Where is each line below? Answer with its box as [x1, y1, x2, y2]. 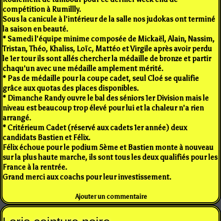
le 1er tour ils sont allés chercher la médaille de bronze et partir [2, 54, 211, 63]
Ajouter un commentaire [75, 192, 147, 200]
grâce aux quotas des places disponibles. [2, 83, 139, 93]
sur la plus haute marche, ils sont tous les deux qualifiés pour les [2, 152, 218, 162]
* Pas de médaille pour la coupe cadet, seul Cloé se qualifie [2, 74, 199, 83]
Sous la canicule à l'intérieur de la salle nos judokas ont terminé [2, 14, 215, 24]
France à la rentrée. [2, 162, 67, 172]
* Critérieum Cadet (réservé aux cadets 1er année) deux [2, 123, 187, 132]
